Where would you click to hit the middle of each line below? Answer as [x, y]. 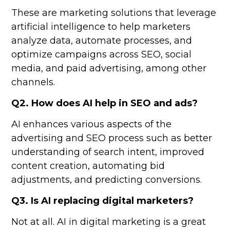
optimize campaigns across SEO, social [102, 55]
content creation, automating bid [88, 166]
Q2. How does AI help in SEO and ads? [105, 103]
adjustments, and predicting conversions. [107, 180]
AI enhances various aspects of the [92, 124]
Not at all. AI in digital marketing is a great [109, 222]
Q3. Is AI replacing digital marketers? [103, 201]
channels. [33, 82]
